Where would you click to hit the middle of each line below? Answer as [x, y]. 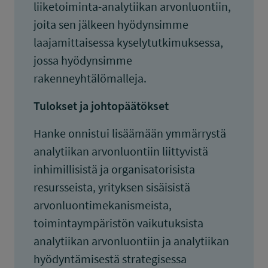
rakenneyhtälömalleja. [90, 78]
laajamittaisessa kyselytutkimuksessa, [128, 42]
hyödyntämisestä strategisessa [110, 259]
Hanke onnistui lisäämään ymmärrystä [130, 133]
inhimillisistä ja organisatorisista [114, 169]
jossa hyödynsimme [83, 60]
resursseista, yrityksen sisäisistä [112, 187]
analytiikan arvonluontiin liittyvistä [121, 151]
